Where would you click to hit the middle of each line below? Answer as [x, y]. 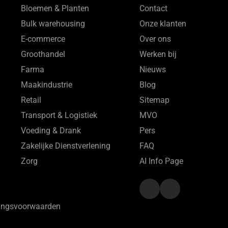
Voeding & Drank [51, 130]
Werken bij [158, 54]
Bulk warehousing [53, 23]
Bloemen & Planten [55, 8]
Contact [153, 8]
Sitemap [154, 100]
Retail [31, 100]
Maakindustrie [46, 84]
